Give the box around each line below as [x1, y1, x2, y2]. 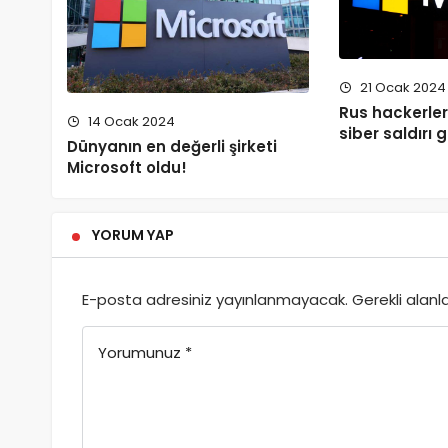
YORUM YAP [92, 225, 174, 246]
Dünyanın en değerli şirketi [67, 136, 277, 158]
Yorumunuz [98, 342, 181, 364]
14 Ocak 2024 [85, 112, 175, 132]
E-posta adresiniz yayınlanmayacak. [82, 289, 348, 311]
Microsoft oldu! [67, 157, 187, 179]
